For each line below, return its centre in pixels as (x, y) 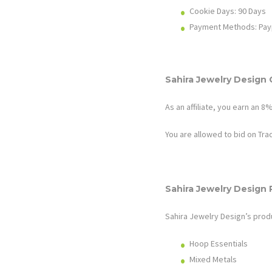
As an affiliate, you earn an (213, 107)
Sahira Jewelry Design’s (209, 216)
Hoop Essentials (219, 243)
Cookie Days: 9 (216, 11)
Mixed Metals (213, 259)
